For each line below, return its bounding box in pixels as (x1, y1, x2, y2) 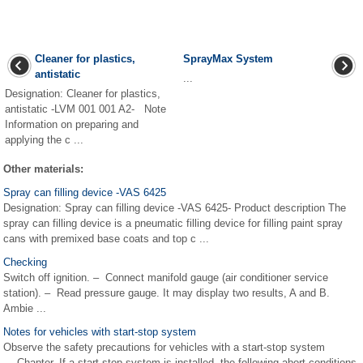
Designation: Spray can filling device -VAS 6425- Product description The (3, 202, 346, 214)
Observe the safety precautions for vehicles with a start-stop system (3, 341, 325, 353)
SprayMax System (183, 53, 273, 65)
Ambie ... (3, 302, 46, 314)
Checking (3, 256, 47, 268)
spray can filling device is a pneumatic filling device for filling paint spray (3, 217, 343, 229)
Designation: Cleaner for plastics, (5, 88, 160, 100)
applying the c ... (5, 134, 83, 146)
